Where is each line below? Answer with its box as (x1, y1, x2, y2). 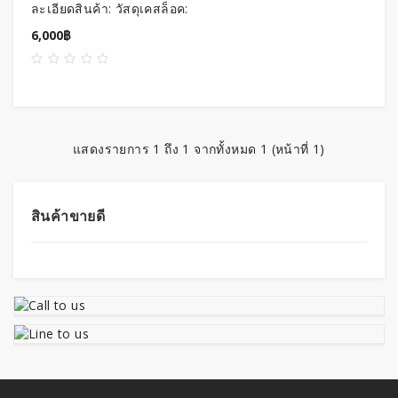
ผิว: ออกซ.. (31, 35, 91, 52)
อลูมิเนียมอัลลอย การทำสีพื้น (31, 17, 192, 35)
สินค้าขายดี (31, 205, 106, 226)
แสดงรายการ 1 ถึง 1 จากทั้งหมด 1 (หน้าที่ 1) (73, 139, 325, 157)
